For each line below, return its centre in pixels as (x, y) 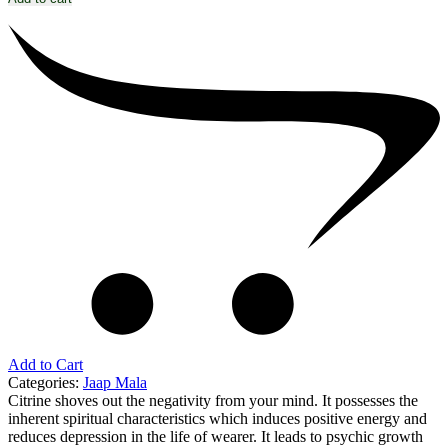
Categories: (45, 383)
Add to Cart (45, 365)
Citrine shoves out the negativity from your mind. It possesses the (213, 401)
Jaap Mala (115, 383)
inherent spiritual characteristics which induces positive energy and (217, 419)
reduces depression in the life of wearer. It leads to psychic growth (215, 437)
